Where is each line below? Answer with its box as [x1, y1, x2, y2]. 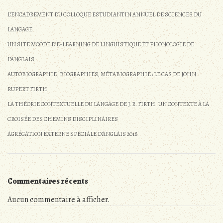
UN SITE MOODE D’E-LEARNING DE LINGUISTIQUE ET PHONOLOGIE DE [7, 40, 194, 49]
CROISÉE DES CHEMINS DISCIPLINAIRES [7, 115, 118, 123]
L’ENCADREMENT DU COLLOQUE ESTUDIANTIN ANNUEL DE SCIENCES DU [7, 10, 202, 19]
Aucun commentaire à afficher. [7, 194, 110, 205]
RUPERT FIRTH [7, 85, 47, 94]
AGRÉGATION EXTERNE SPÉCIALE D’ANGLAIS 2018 [7, 130, 138, 138]
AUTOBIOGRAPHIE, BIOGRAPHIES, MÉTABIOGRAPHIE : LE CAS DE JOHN [7, 70, 196, 79]
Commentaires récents [7, 176, 88, 187]
